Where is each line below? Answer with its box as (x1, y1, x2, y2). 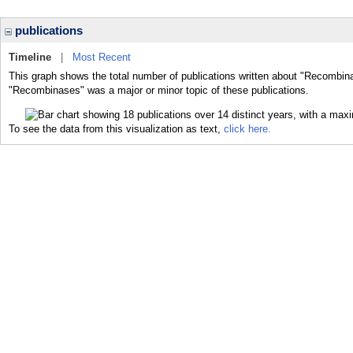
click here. (224, 122, 271, 135)
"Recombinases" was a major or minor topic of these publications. (9, 84, 309, 96)
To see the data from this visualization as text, (9, 122, 224, 135)
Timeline (9, 51, 51, 63)
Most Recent (72, 51, 131, 63)
